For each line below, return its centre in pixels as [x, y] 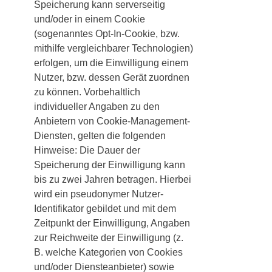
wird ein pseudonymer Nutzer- [99, 194]
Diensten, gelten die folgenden [100, 136]
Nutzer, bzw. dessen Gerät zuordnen [112, 78]
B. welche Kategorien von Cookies [108, 253]
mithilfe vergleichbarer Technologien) [114, 49]
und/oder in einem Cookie [90, 19]
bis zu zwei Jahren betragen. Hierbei [113, 180]
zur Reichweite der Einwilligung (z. [109, 238]
